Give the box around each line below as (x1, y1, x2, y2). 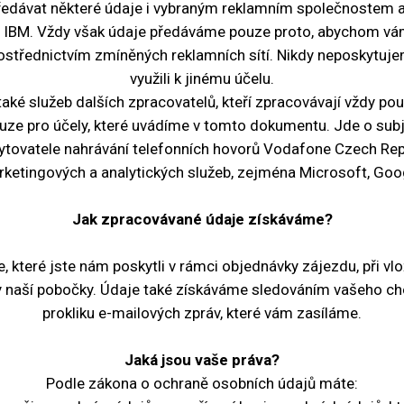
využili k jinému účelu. (130, 69, 274, 87)
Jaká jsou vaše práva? (124, 351, 280, 369)
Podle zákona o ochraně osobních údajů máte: (46, 374, 358, 392)
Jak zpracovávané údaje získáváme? (71, 210, 333, 228)
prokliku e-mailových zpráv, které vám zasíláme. (42, 304, 362, 322)
